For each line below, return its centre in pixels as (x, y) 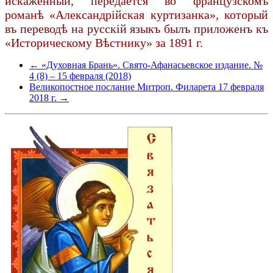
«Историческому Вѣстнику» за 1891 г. (104, 42)
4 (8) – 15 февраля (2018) (80, 76)
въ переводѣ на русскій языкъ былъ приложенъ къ (136, 28)
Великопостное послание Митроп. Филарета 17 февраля (147, 87)
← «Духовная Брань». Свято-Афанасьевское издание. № (146, 65)
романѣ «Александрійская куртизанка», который (136, 14)
